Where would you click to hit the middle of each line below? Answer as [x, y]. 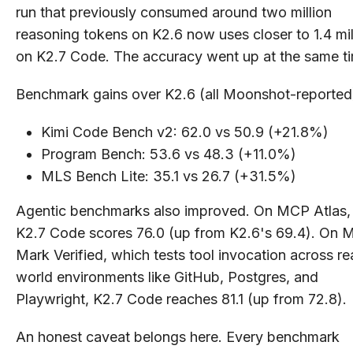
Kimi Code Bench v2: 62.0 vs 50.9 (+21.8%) [185, 132]
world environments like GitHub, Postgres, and [167, 277]
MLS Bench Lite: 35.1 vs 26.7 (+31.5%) [169, 176]
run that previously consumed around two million [174, 12]
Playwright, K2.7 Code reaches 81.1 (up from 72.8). [181, 299]
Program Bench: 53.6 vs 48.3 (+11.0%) [169, 154]
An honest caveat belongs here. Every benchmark [178, 336]
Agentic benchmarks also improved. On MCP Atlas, [183, 210]
